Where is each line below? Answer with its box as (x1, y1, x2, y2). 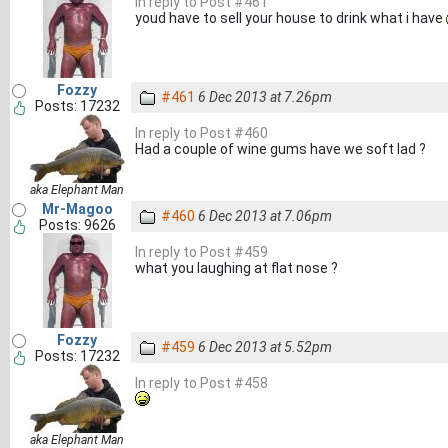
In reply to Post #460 (135, 125, 268, 141)
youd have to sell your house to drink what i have (135, 10, 446, 26)
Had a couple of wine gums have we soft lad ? (135, 141, 426, 157)
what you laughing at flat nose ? (135, 260, 338, 276)
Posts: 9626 (38, 217, 116, 233)
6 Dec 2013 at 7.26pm (198, 89, 332, 105)
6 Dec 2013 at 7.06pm (198, 208, 332, 224)
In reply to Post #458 (135, 375, 268, 391)
